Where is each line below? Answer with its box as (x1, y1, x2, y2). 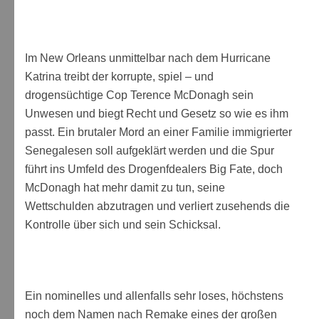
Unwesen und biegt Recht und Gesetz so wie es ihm (25, 107, 288, 120)
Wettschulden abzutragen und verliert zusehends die (25, 199, 290, 212)
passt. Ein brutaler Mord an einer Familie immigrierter (25, 125, 292, 138)
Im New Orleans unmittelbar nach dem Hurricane (25, 51, 271, 64)
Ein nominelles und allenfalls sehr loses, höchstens (25, 289, 283, 302)
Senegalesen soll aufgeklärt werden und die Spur (25, 144, 274, 157)
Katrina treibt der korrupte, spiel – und (25, 70, 214, 83)
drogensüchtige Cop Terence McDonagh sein (25, 88, 253, 101)
